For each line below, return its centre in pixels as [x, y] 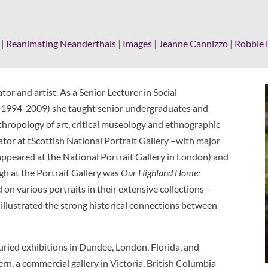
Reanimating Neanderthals [61, 43]
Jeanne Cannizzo [194, 43]
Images [138, 43]
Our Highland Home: [161, 172]
